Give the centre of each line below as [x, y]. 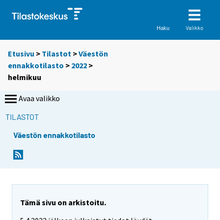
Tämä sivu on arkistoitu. [63, 203]
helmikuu [25, 77]
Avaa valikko [39, 98]
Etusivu [21, 54]
